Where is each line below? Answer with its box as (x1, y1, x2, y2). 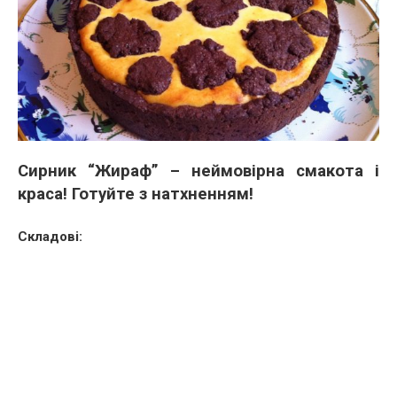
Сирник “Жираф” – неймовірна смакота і (18, 160, 379, 181)
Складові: (18, 228, 82, 245)
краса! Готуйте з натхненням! (18, 183, 253, 204)
